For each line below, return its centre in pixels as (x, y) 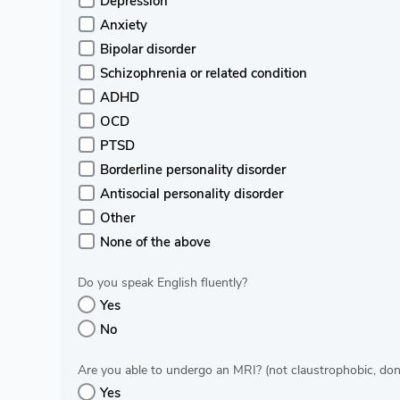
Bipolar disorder (148, 49)
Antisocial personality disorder (192, 194)
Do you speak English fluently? (162, 283)
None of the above (155, 242)
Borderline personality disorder (193, 170)
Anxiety (124, 25)
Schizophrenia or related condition (204, 73)
